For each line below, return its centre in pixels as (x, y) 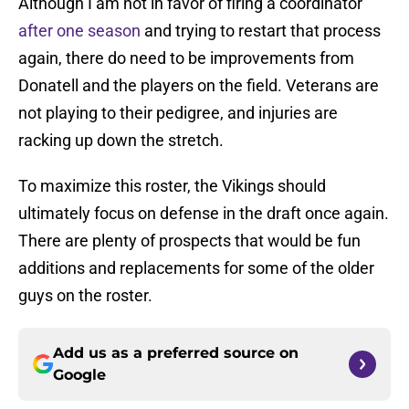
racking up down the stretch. (121, 141)
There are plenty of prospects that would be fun (189, 241)
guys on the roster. (85, 296)
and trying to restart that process (261, 31)
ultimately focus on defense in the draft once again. (204, 214)
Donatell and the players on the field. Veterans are (199, 86)
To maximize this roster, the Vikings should (172, 186)
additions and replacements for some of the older (196, 268)
